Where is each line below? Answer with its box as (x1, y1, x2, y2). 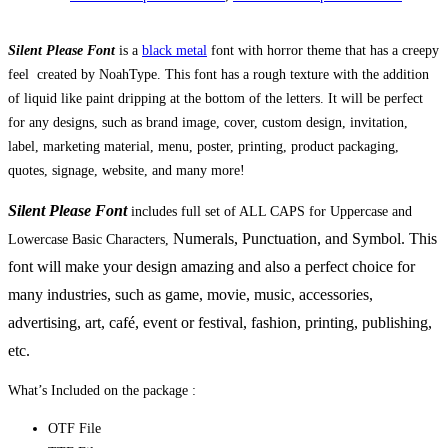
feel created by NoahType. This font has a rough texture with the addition (8, 66, 429, 82)
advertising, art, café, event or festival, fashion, (8, 313, 305, 331)
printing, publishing (305, 313, 428, 331)
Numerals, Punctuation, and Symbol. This (169, 229, 437, 247)
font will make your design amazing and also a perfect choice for (8, 257, 415, 275)
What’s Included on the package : (8, 382, 196, 398)
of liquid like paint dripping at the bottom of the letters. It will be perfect (8, 90, 423, 106)
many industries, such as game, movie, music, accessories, (8, 285, 373, 303)
